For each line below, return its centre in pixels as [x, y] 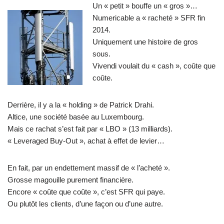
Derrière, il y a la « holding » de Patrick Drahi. [81, 105]
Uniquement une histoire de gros [145, 42]
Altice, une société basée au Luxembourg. [76, 117]
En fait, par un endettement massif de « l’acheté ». [89, 168]
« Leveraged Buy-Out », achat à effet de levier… [86, 141]
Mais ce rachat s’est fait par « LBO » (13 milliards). [90, 129]
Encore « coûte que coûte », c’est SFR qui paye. [86, 192]
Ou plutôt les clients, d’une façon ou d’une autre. [85, 204]
